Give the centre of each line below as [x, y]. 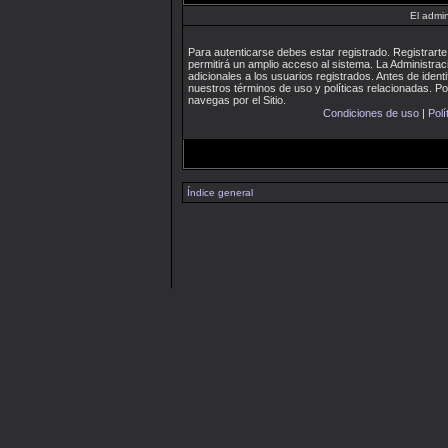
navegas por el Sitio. [237, 100]
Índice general [220, 192]
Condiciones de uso [371, 113]
